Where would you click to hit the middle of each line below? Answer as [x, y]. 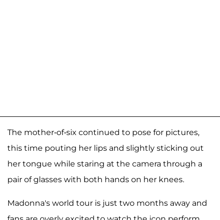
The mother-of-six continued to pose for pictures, [103, 133]
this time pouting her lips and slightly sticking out [106, 148]
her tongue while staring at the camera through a [105, 164]
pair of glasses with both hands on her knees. [96, 180]
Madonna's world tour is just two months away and [107, 203]
